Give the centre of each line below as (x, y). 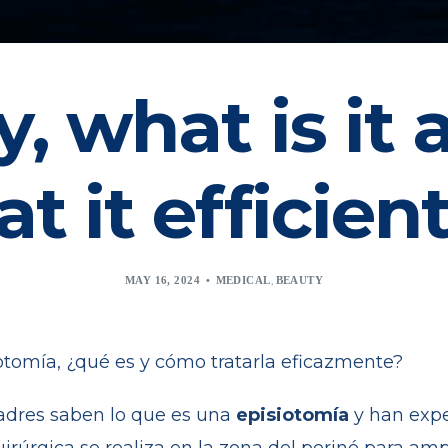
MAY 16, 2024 (162, 279)
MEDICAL (243, 279)
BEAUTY (299, 279)
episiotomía (292, 415)
